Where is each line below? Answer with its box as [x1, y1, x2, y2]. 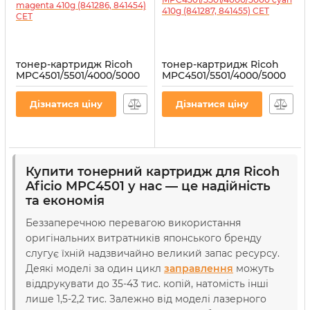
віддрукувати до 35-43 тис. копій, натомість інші [26, 277, 268, 290]
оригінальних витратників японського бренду [26, 232, 262, 244]
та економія [26, 193, 104, 208]
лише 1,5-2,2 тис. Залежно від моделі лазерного [26, 293, 266, 305]
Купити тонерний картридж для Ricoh [26, 164, 280, 179]
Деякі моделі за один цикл [26, 262, 164, 275]
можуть [236, 262, 274, 275]
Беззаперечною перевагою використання [26, 217, 241, 229]
